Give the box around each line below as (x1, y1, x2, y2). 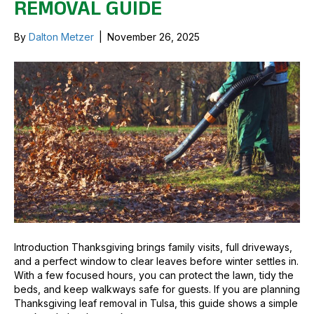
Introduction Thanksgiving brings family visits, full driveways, (14, 240, 292, 253)
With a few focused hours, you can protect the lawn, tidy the (14, 268, 294, 281)
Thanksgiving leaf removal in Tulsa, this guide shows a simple (14, 296, 298, 309)
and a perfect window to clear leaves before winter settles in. (14, 254, 299, 267)
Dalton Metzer (29, 31, 94, 43)
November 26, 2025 (107, 31, 200, 43)
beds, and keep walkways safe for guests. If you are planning (14, 282, 300, 295)
